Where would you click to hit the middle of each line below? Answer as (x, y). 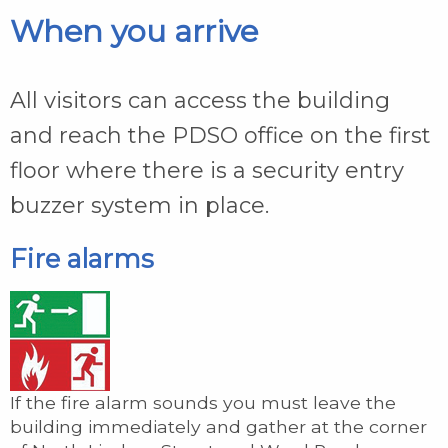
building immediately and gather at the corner (218, 426)
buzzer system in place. (139, 205)
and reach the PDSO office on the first (220, 135)
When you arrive (134, 31)
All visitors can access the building (200, 100)
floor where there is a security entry (207, 170)
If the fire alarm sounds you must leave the (203, 402)
